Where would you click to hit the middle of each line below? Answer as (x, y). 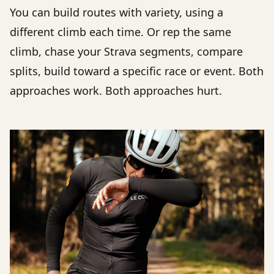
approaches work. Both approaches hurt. (116, 90)
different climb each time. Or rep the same (120, 31)
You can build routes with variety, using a (117, 12)
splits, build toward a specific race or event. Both (137, 71)
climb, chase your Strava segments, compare (126, 51)
